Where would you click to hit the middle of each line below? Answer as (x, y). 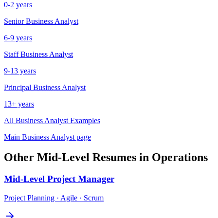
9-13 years (20, 71)
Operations (180, 157)
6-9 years (18, 37)
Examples (84, 120)
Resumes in (121, 157)
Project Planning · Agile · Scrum (54, 198)
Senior (14, 21)
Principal (18, 87)
